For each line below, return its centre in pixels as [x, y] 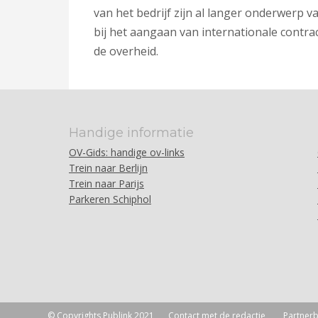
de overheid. [126, 51]
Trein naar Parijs [106, 183]
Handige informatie [131, 133]
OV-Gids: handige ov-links [127, 152]
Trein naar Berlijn [108, 168]
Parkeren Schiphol [110, 199]
